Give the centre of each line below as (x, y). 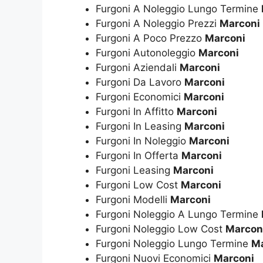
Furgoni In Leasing (140, 126)
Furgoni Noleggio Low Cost (161, 229)
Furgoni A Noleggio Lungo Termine (178, 9)
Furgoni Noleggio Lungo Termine (173, 243)
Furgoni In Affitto (136, 111)
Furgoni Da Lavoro (140, 82)
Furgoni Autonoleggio (147, 53)
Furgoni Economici (140, 97)
